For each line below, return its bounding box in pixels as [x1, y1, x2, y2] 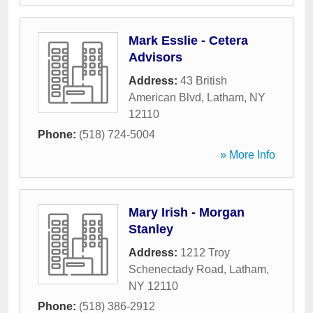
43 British [180, 75, 227, 87]
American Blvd [129, 92, 201, 103]
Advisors [129, 50, 182, 64]
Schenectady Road [129, 263, 224, 275]
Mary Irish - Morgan [129, 205, 245, 219]
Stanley [129, 222, 173, 236]
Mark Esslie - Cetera [129, 34, 248, 48]
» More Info [220, 149, 275, 161]
